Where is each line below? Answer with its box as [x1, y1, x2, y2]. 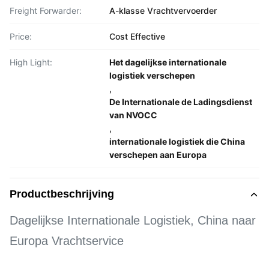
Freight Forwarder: [10, 5, 82, 16]
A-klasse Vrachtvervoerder [109, 5, 217, 16]
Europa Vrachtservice [10, 234, 124, 247]
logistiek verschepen [109, 70, 195, 80]
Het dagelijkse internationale [109, 57, 226, 67]
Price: [10, 31, 32, 41]
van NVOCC [109, 110, 157, 120]
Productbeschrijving [10, 188, 114, 200]
